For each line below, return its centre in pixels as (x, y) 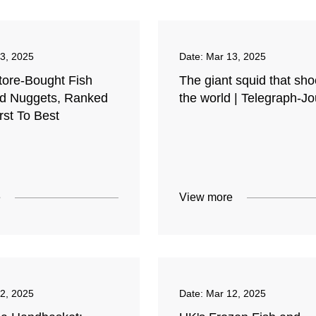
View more (206, 197)
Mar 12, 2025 (236, 294)
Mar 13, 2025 (236, 57)
